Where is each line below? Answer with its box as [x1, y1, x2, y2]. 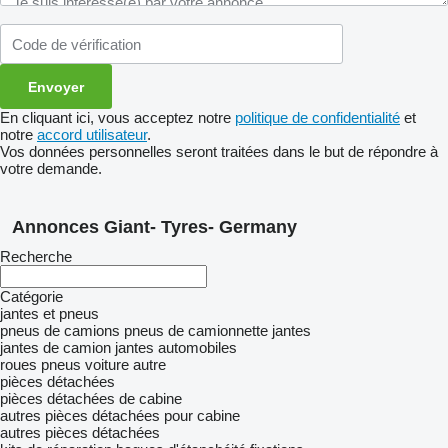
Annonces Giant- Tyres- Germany [12, 217, 297, 237]
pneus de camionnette [124, 322, 268, 339]
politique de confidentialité [235, 109, 400, 126]
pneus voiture [41, 356, 129, 373]
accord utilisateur [37, 126, 147, 143]
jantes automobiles [115, 339, 237, 356]
